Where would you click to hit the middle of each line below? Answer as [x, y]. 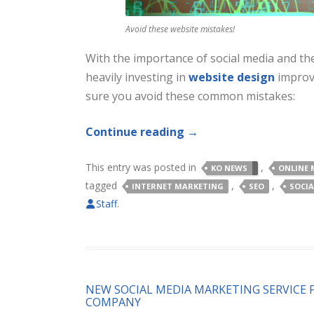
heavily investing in [137, 77]
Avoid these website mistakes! [180, 29]
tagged [103, 185]
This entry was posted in [142, 167]
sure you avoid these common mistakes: [190, 96]
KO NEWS [229, 168]
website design [232, 77]
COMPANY [113, 302]
